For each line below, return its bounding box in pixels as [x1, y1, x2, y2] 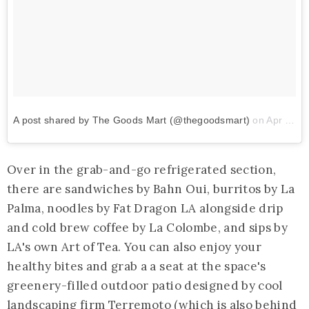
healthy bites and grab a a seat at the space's [7, 258, 266, 274]
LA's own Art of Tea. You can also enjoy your [7, 239, 261, 255]
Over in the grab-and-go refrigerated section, [7, 161, 277, 177]
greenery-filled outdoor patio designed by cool [7, 277, 283, 293]
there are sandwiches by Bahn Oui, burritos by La [7, 181, 295, 197]
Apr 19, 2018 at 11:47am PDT [266, 114, 286, 126]
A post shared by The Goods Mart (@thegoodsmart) [13, 114, 250, 126]
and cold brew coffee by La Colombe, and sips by [7, 219, 288, 235]
